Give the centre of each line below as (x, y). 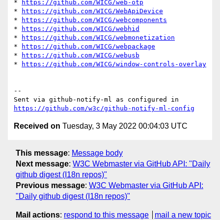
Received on (37, 126)
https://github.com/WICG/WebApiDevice (92, 11)
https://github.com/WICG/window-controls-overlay (114, 64)
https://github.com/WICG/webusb (81, 55)
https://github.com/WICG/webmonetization (98, 38)
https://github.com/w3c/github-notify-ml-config (104, 109)
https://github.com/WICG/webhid (81, 29)
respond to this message (106, 215)
